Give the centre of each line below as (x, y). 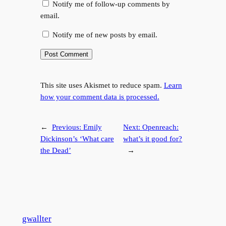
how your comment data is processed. (100, 97)
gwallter (37, 218)
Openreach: (161, 127)
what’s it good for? (153, 138)
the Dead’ (55, 150)
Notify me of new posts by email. (105, 35)
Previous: (67, 127)
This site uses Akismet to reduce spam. (102, 85)
